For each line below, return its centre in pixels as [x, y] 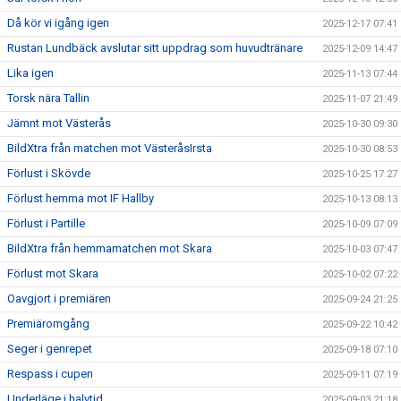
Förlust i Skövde [49, 173]
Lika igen [30, 73]
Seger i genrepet [50, 349]
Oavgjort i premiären [59, 299]
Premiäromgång [48, 324]
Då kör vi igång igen [58, 23]
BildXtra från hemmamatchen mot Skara [110, 248]
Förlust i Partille [46, 223]
